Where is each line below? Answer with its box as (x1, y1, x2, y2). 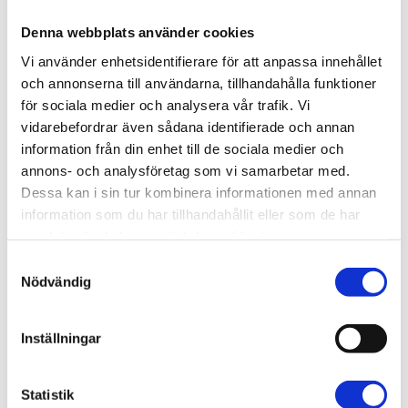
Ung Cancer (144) (41, 5, 154, 24)
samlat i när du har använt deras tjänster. (21, 228, 281, 244)
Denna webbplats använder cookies (21, 24, 254, 40)
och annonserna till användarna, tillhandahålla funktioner (21, 75, 377, 91)
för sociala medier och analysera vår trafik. (21, 97, 298, 113)
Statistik (21, 386, 74, 403)
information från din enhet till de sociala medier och (21, 140, 344, 157)
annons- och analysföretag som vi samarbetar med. (21, 162, 350, 178)
